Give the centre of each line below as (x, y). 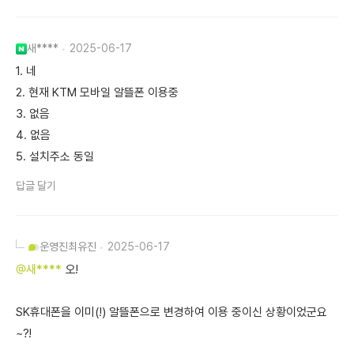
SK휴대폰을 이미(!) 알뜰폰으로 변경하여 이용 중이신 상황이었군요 (171, 313)
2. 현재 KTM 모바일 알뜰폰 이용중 (97, 93)
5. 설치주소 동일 (55, 157)
